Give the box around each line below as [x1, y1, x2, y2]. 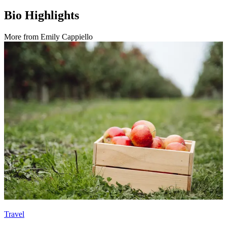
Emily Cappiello [41, 32, 93, 41]
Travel [4, 210, 24, 219]
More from [4, 32, 41, 41]
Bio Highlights [4, 8, 79, 22]
